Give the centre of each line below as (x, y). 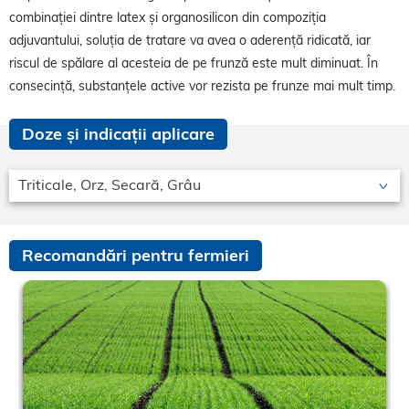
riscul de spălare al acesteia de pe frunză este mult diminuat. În (194, 63)
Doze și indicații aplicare (118, 134)
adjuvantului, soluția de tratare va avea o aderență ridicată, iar (190, 41)
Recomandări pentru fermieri (136, 256)
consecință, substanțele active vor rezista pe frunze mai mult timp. (202, 86)
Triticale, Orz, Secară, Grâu (110, 185)
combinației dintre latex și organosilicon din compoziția (168, 18)
